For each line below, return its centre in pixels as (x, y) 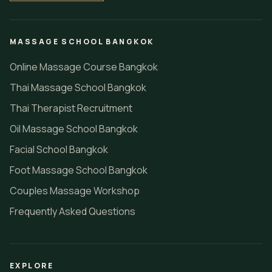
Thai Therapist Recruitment (71, 108)
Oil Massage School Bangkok (74, 129)
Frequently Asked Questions (73, 211)
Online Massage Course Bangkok (84, 67)
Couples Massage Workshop (75, 191)
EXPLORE (32, 266)
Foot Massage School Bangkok (79, 170)
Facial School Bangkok (59, 149)
